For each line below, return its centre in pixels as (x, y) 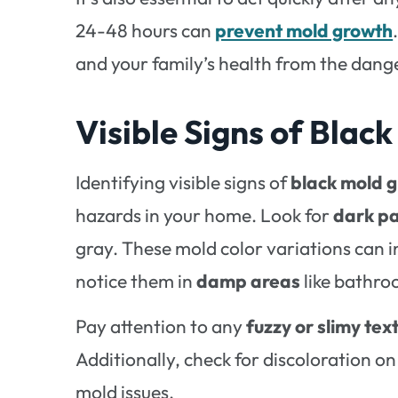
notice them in (136, 280)
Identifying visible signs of (183, 182)
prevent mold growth (304, 31)
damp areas (249, 280)
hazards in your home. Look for (205, 215)
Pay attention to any (161, 326)
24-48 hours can (146, 31)
